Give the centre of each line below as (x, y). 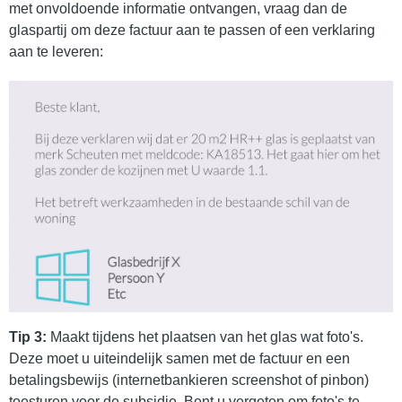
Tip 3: (28, 336)
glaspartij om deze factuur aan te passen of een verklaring (192, 31)
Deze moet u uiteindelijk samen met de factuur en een (179, 358)
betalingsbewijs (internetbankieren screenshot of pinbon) (189, 380)
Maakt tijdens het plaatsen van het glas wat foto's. (205, 336)
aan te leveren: (56, 52)
